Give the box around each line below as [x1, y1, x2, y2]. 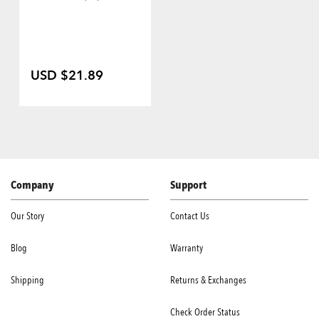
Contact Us [170, 209, 209, 224]
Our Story [11, 209, 44, 224]
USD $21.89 [31, 67, 103, 85]
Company [11, 177, 54, 194]
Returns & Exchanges [170, 273, 246, 288]
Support [170, 177, 206, 194]
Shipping [11, 273, 44, 288]
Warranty [170, 241, 203, 256]
